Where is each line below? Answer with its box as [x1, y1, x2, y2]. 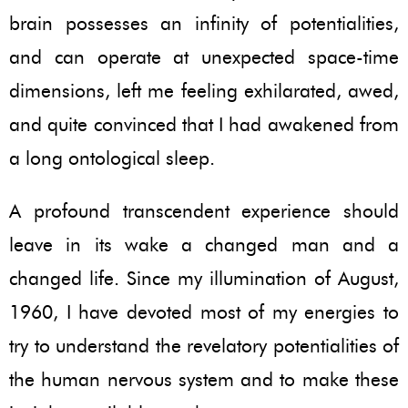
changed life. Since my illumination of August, [9, 266, 399, 290]
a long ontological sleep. [9, 146, 215, 169]
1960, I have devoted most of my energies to [9, 300, 399, 323]
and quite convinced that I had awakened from [9, 112, 399, 136]
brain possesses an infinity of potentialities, [9, 11, 399, 35]
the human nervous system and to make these [9, 367, 399, 391]
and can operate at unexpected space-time [9, 45, 399, 68]
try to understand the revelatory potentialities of [9, 333, 399, 357]
